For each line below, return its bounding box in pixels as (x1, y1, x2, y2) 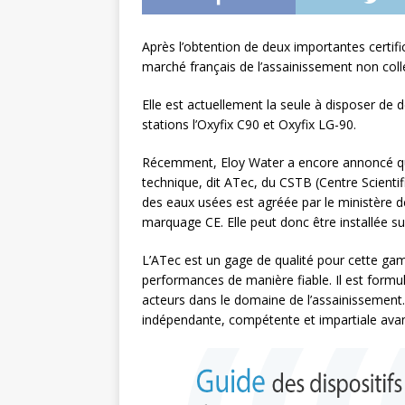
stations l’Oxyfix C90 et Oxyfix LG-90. (142, 115, 356, 133)
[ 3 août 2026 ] (299, 42, 375, 58)
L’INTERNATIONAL (299, 11, 390, 27)
